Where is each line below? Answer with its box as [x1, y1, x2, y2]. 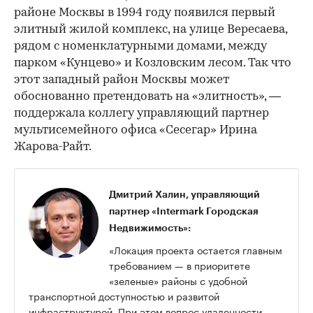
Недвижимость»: [109, 223, 191, 233]
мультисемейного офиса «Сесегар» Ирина [14, 124, 257, 137]
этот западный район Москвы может [14, 74, 229, 87]
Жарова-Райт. [14, 141, 92, 154]
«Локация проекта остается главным [109, 242, 282, 258]
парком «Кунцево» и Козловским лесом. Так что [14, 57, 291, 70]
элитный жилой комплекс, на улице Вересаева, [14, 24, 287, 36]
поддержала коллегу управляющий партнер [14, 108, 269, 120]
